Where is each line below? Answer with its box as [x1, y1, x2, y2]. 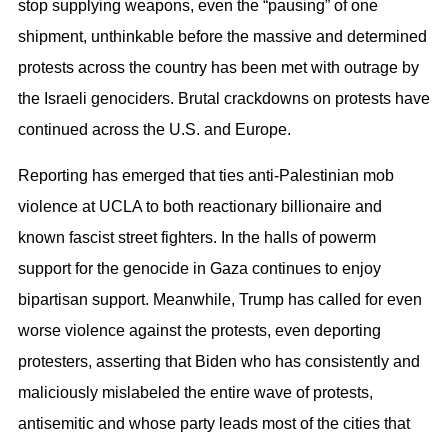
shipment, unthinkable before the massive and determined [18, 28, 427, 46]
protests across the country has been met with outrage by [18, 59, 419, 77]
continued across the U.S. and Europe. [18, 121, 291, 139]
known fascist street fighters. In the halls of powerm [18, 228, 376, 246]
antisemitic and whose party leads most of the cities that [18, 414, 410, 432]
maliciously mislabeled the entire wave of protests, [18, 383, 373, 401]
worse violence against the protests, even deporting [18, 321, 381, 339]
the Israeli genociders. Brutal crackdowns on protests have [18, 90, 430, 108]
